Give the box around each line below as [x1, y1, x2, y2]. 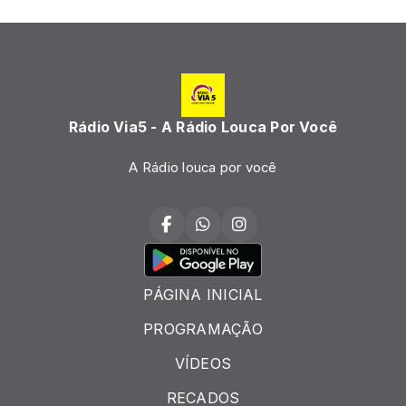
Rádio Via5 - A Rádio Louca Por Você [68, 117, 338, 136]
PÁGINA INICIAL [143, 285, 263, 304]
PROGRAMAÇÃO [143, 320, 263, 339]
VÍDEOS [174, 354, 232, 373]
